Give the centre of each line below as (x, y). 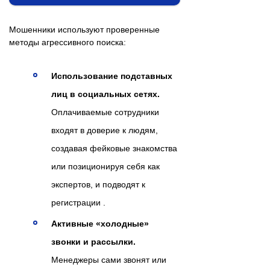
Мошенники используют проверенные (84, 29)
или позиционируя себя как (105, 166)
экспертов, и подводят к (98, 184)
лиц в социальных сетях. (105, 94)
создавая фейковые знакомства (114, 148)
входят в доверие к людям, (105, 130)
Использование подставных (112, 76)
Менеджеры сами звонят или (109, 259)
